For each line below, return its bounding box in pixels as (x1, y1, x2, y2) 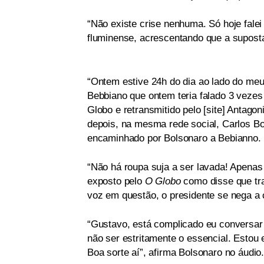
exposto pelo (87, 176, 145, 187)
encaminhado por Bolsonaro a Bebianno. (87, 133, 261, 144)
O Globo (144, 176, 184, 187)
